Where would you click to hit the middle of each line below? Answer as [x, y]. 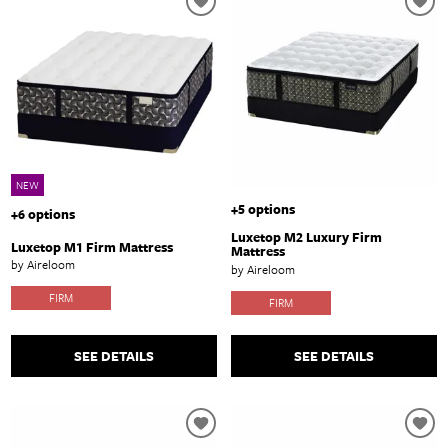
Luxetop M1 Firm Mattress [92, 246]
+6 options [43, 213]
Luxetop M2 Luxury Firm [306, 237]
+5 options [263, 209]
